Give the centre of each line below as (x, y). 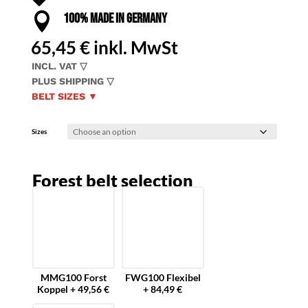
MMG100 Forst (73, 277)
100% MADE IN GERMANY (115, 19)
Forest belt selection (112, 180)
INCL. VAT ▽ (59, 66)
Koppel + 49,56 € (74, 289)
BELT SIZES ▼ (64, 97)
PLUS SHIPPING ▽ (73, 81)
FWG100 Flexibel (163, 277)
